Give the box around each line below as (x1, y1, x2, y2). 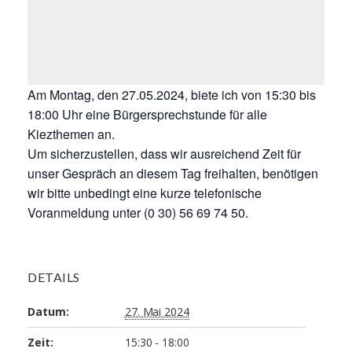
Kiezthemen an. (27, 124, 115, 143)
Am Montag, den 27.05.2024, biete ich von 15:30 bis (27, 85, 316, 104)
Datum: (27, 303, 69, 319)
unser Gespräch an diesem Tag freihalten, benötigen (27, 163, 318, 182)
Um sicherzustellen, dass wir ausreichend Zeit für (27, 144, 301, 163)
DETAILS (27, 269, 80, 284)
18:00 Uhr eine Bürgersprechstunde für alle (27, 104, 267, 123)
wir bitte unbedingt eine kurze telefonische (27, 183, 262, 202)
